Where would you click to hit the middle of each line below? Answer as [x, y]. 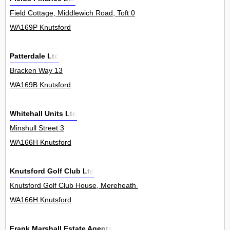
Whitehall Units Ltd [43, 114]
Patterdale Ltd [34, 56]
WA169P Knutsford [40, 27]
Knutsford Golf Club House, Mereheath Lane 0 [85, 186]
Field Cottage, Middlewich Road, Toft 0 [72, 13]
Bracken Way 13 [36, 71]
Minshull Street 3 [37, 128]
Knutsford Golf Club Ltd [52, 171]
